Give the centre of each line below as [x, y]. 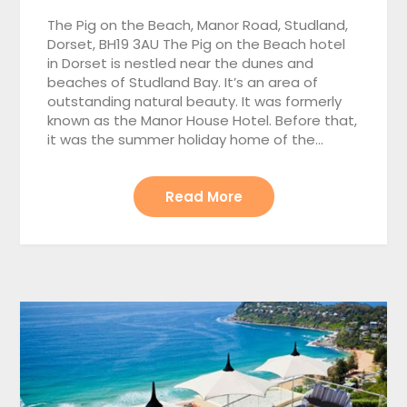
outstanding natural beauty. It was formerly [195, 101]
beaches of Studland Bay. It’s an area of [183, 82]
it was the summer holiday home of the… [186, 139]
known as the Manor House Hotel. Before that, [203, 120]
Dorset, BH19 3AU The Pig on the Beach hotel [197, 44]
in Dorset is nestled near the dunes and [181, 63]
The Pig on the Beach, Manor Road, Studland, [198, 25]
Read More [203, 196]
